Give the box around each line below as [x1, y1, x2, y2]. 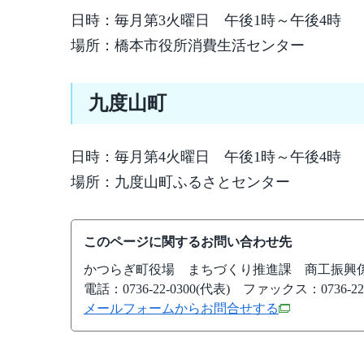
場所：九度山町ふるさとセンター [71, 174, 290, 190]
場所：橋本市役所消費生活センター [71, 37, 305, 54]
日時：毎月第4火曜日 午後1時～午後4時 [71, 149, 341, 165]
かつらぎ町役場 [84, 262, 188, 276]
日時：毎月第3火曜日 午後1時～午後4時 [71, 12, 341, 28]
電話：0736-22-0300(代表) [84, 282, 230, 296]
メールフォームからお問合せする [84, 301, 279, 315]
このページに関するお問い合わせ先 [84, 235, 292, 249]
